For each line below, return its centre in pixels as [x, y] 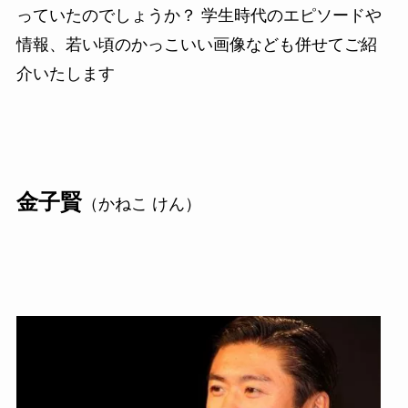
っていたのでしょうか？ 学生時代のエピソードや [199, 15]
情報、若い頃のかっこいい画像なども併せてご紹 [196, 44]
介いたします [65, 73]
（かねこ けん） [141, 204]
